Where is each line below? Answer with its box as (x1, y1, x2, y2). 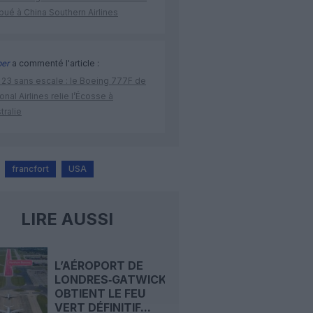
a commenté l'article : (10, 58, 99, 69)
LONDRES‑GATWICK (54, 272, 166, 286)
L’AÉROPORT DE (54, 259, 143, 272)
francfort (12, 163, 49, 175)
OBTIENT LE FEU (54, 286, 145, 300)
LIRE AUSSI (20, 209, 113, 230)
